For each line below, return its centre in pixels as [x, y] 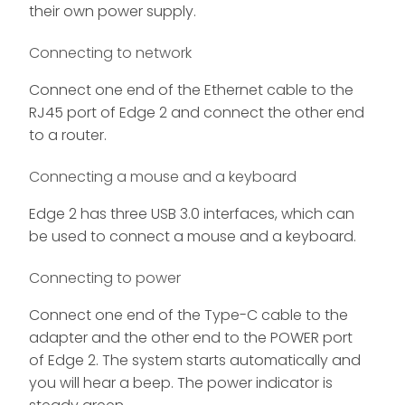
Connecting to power [105, 278]
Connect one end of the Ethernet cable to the [191, 90]
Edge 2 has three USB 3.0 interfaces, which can [192, 213]
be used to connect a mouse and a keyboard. [193, 236]
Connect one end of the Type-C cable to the [188, 315]
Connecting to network [110, 53]
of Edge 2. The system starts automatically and [195, 360]
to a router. [68, 136]
